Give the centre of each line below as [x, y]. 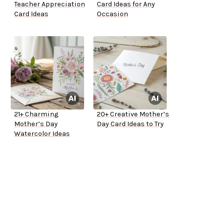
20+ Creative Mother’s [133, 114]
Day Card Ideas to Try [130, 124]
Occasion [112, 14]
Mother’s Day [36, 124]
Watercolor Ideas [42, 134]
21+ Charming [36, 114]
